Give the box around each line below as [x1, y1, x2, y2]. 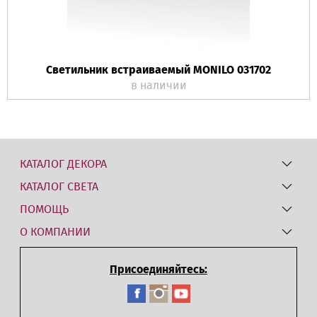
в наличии [130, 79, 187, 92]
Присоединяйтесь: [110, 263, 207, 276]
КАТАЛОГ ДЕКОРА [20, 157, 107, 171]
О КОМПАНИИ [20, 225, 91, 238]
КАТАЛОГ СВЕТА [20, 180, 98, 193]
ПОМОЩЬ [20, 202, 69, 216]
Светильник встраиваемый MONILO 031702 [46, 63, 271, 76]
